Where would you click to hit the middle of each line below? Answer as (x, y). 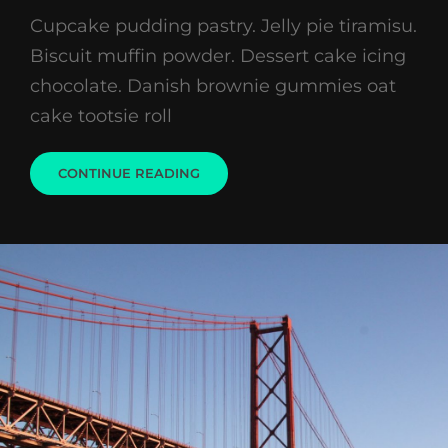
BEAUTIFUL (237, 206)
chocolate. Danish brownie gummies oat (213, 86)
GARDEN (229, 240)
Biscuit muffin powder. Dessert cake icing (218, 56)
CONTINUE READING (129, 173)
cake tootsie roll (101, 116)
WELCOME (235, 172)
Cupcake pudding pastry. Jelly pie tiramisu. (223, 26)
